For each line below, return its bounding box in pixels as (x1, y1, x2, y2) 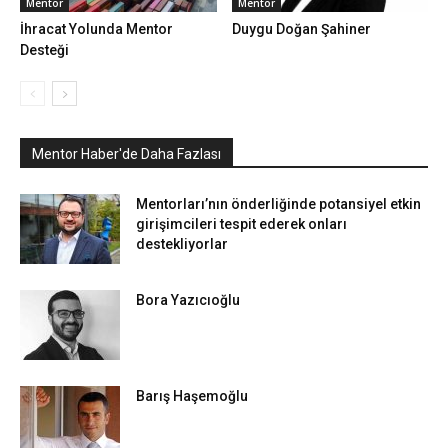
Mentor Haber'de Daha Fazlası (32, 145, 221, 162)
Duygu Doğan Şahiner (231, 20, 371, 37)
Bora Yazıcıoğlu (136, 291, 240, 308)
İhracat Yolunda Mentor (20, 20, 173, 37)
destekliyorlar (136, 235, 228, 252)
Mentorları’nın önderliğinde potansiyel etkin (136, 195, 421, 212)
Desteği (20, 41, 69, 58)
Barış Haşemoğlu (136, 387, 248, 404)
